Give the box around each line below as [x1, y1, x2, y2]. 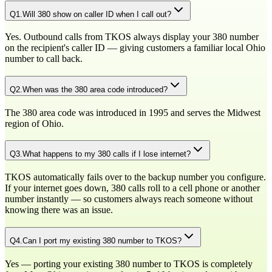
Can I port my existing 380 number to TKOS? [22, 236, 182, 245]
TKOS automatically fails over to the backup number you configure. [5, 172, 266, 183]
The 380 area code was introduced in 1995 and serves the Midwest [5, 107, 260, 118]
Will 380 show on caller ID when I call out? [22, 9, 171, 19]
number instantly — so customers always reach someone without [5, 194, 253, 205]
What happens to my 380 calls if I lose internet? [22, 149, 191, 159]
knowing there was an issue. [5, 205, 113, 216]
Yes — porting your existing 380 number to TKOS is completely [5, 258, 253, 269]
